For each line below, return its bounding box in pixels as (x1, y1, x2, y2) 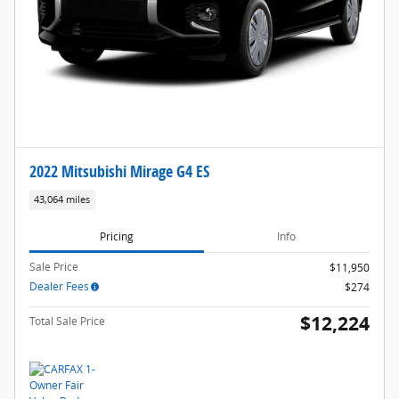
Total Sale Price (29, 313, 105, 330)
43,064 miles (34, 192, 91, 206)
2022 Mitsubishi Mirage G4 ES (29, 159, 209, 182)
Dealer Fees (29, 279, 89, 295)
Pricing (99, 228, 134, 244)
